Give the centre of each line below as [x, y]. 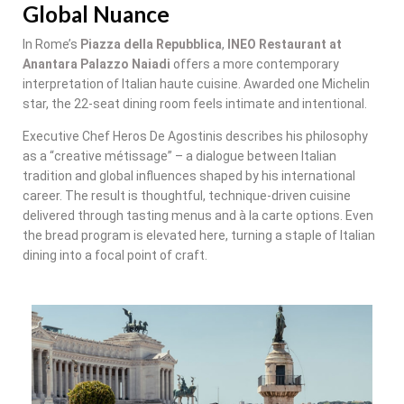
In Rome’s [51, 44]
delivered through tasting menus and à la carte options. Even [198, 215]
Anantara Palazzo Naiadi [96, 64]
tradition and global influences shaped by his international [189, 175]
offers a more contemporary [255, 64]
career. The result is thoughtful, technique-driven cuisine [187, 195]
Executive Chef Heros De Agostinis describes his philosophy [195, 136]
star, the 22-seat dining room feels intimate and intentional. [195, 103]
